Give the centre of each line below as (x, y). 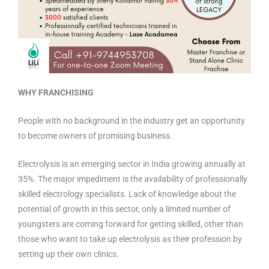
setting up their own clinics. (68, 254)
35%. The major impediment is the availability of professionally (133, 179)
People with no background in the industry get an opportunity (131, 120)
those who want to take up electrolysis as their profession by (130, 239)
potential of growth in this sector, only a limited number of (124, 209)
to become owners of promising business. (95, 135)
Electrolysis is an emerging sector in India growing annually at (132, 164)
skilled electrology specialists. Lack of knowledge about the (127, 194)
